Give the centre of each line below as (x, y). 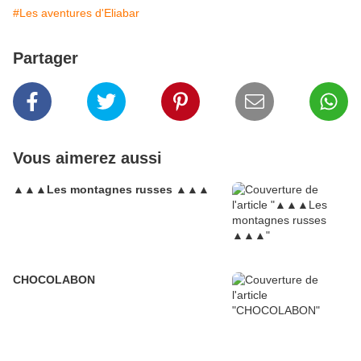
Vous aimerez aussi (87, 158)
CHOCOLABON (54, 280)
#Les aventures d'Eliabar (76, 13)
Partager (46, 58)
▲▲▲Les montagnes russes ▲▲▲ (111, 190)
